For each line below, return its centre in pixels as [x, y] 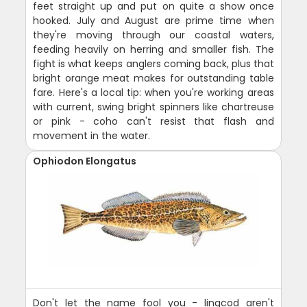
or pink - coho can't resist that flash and [153, 121]
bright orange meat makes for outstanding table [153, 78]
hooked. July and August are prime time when [153, 20]
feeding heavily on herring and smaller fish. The [153, 49]
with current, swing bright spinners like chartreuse [153, 107]
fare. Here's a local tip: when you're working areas [153, 92]
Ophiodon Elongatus [85, 161]
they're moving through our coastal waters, [153, 35]
